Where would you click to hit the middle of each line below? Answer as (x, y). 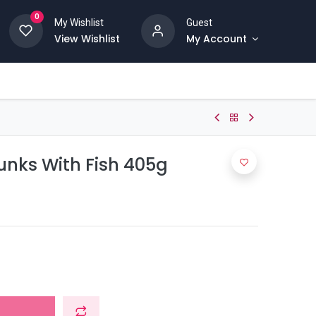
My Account (216, 39)
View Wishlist (87, 39)
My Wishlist (79, 23)
